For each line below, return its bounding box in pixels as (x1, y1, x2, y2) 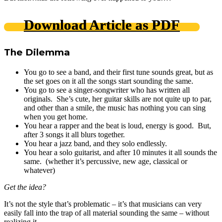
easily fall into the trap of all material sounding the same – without (4, 209, 209, 217)
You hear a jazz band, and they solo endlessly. (24, 139, 167, 148)
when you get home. (24, 112, 88, 121)
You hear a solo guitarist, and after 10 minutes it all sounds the (24, 148, 217, 157)
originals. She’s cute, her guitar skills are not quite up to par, (24, 95, 212, 103)
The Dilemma (4, 47, 70, 58)
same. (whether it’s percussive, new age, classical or (24, 157, 187, 166)
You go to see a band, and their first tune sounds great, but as (24, 68, 213, 76)
